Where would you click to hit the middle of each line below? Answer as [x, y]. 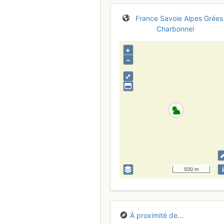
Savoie [171, 18]
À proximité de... [157, 215]
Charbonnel [175, 28]
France [147, 18]
